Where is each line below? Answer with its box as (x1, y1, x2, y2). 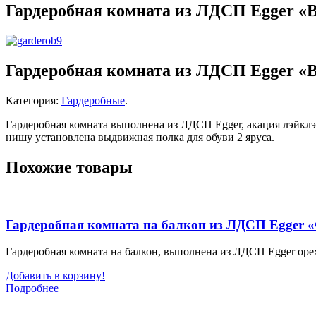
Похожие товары (6, 157, 133, 176)
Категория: (6, 95, 61, 107)
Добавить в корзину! (6, 269, 105, 282)
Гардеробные (61, 95, 125, 107)
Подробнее (6, 282, 59, 295)
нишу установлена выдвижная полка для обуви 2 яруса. (6, 131, 274, 144)
